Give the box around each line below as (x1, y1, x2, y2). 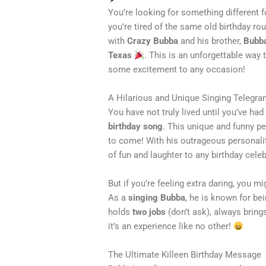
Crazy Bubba (127, 36, 179, 47)
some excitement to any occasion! (108, 64, 246, 75)
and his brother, (178, 36, 244, 47)
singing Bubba (128, 192, 186, 204)
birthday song (108, 121, 163, 132)
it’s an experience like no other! (108, 221, 234, 232)
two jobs (132, 207, 166, 218)
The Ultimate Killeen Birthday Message (108, 249, 264, 261)
